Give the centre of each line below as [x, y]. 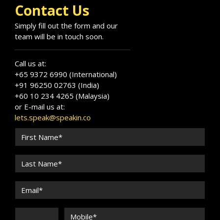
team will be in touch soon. [59, 36]
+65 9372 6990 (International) [66, 74]
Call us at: [30, 63]
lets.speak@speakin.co [53, 117]
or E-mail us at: [40, 107]
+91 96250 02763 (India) [57, 85]
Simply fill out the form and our [66, 26]
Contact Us [52, 10]
